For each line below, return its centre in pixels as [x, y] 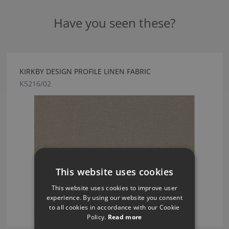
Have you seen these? [114, 22]
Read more [125, 216]
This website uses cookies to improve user [114, 187]
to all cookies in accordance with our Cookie [114, 207]
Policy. [97, 216]
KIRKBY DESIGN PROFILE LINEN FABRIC [85, 71]
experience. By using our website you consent [114, 197]
